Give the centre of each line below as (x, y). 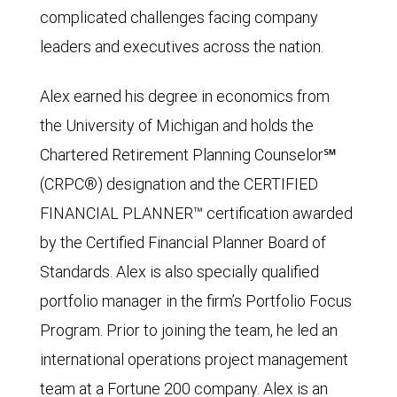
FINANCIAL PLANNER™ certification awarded (196, 213)
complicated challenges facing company (179, 17)
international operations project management (194, 359)
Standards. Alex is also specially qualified (179, 271)
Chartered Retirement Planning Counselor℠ (188, 154)
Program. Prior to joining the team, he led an (189, 330)
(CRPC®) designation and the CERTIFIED (179, 183)
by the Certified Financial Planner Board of (183, 242)
